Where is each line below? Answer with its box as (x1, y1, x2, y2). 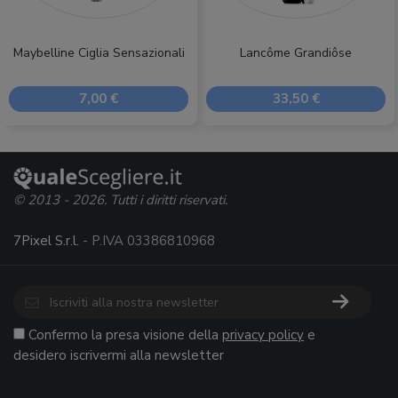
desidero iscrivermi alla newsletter (13, 346, 224, 364)
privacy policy (222, 326, 304, 344)
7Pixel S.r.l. (13, 232, 79, 250)
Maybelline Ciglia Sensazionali (12, 44, 185, 61)
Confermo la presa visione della (28, 326, 222, 344)
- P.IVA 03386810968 (79, 232, 215, 250)
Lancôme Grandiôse (240, 44, 352, 61)
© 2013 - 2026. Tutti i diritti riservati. (13, 191, 227, 209)
